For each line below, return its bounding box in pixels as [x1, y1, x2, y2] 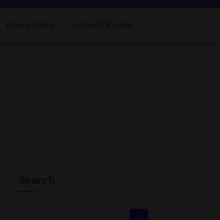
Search [18, 173, 55, 186]
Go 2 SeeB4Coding [68, 21, 132, 29]
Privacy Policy [6, 21, 54, 29]
